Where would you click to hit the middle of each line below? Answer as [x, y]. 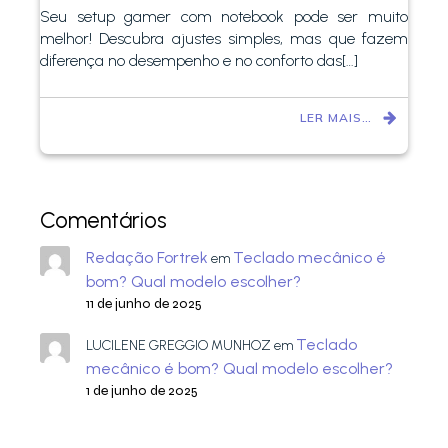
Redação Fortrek [146, 257]
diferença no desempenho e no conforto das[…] [199, 60]
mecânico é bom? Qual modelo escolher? [243, 368]
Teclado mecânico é [309, 257]
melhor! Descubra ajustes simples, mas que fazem [224, 38]
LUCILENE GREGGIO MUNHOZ [178, 345]
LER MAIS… [336, 117]
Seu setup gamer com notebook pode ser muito [224, 16]
